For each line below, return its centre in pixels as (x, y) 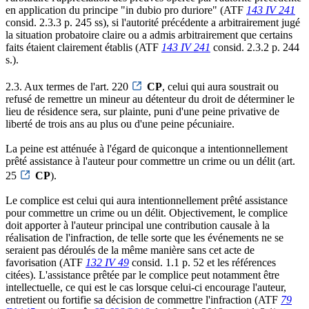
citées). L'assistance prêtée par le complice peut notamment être (142, 275)
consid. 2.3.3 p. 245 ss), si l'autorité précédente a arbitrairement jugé (153, 22)
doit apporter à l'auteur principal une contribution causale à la (138, 225)
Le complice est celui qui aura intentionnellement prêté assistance (147, 200)
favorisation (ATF (46, 262)
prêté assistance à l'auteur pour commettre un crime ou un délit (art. (150, 161)
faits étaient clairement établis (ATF (83, 47)
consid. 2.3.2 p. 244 (255, 47)
